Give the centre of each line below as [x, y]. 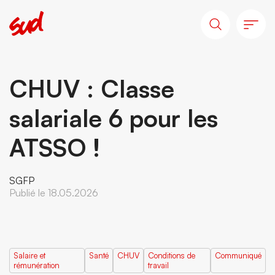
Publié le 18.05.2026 [54, 193]
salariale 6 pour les [114, 118]
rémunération [37, 265]
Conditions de [171, 255]
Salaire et [29, 255]
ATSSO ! [55, 147]
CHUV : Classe [92, 88]
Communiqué [238, 255]
